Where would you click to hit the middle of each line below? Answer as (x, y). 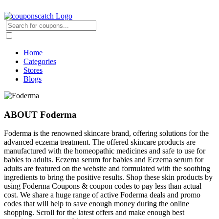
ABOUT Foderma (40, 114)
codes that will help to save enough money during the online (97, 204)
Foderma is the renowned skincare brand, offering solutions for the (106, 133)
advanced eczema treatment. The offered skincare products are (100, 142)
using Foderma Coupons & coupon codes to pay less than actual (103, 186)
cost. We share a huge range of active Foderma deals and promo (102, 195)
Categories (40, 61)
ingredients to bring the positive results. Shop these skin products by (108, 177)
